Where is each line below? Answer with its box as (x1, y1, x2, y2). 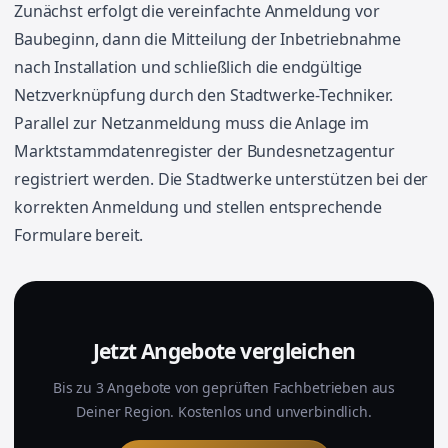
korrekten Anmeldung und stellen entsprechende (14, 196, 382, 218)
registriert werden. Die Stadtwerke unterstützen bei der (14, 168, 429, 190)
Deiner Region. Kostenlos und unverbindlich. (76, 402, 372, 421)
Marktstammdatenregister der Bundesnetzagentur (14, 140, 395, 162)
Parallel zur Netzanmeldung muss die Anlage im (14, 112, 369, 134)
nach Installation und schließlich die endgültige (14, 56, 363, 78)
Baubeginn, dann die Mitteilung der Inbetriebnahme (14, 28, 402, 50)
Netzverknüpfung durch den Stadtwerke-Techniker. (14, 84, 393, 106)
